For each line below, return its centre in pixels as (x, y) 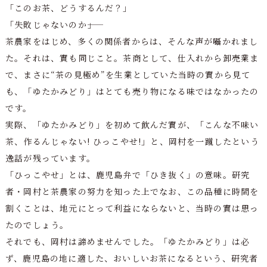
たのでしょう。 (37, 224)
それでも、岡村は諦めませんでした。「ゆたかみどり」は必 (128, 241)
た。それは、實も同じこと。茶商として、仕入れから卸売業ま (132, 58)
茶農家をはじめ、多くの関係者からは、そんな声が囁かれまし (132, 41)
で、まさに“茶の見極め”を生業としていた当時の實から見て (128, 74)
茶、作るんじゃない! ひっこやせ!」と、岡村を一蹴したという (132, 141)
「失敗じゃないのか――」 (51, 24)
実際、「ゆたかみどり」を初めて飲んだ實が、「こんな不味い (132, 124)
